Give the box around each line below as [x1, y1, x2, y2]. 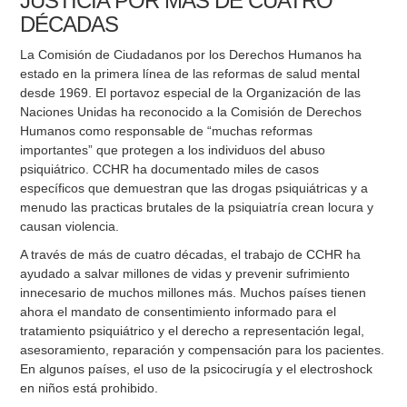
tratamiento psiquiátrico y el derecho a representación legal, [20, 323, 365, 339]
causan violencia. [20, 219, 120, 234]
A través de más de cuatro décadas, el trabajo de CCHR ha [20, 247, 362, 263]
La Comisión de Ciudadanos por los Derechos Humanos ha [20, 47, 362, 63]
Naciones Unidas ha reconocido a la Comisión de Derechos [20, 104, 362, 120]
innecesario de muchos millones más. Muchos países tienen [20, 285, 367, 301]
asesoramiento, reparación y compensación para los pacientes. [20, 342, 385, 358]
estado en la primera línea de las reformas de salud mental [20, 66, 361, 82]
